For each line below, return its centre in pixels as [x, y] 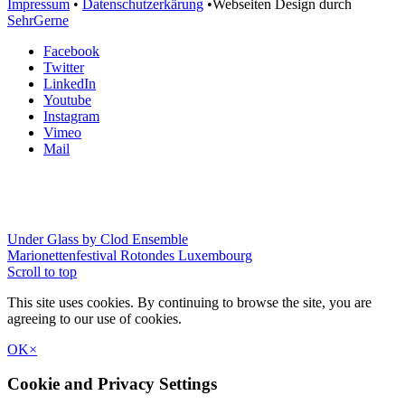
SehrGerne [38, 20]
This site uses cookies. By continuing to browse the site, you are [189, 302]
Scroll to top [42, 271]
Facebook [71, 51]
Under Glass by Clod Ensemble [98, 239]
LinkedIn [70, 83]
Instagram [71, 116]
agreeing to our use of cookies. [94, 318]
